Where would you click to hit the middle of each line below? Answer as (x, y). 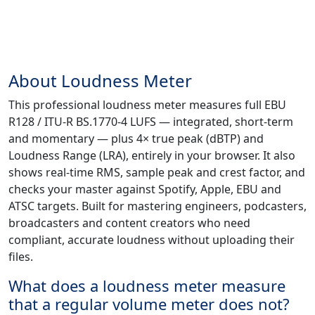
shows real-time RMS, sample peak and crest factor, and (157, 173)
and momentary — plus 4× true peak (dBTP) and (136, 139)
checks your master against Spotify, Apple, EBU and (145, 189)
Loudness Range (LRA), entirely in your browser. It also (152, 156)
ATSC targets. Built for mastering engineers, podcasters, (157, 206)
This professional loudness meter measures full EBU (147, 105)
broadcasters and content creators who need (129, 223)
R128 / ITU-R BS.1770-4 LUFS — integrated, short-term (151, 122)
